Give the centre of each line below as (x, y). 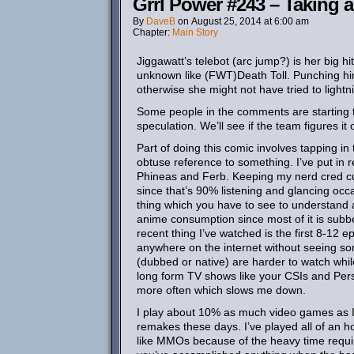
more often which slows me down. (221, 290)
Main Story (195, 32)
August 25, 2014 (226, 21)
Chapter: (153, 32)
